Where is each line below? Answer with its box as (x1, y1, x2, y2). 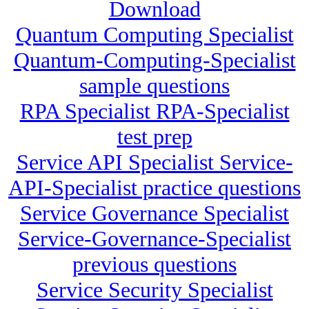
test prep (117, 124, 192, 150)
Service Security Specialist (36, 277, 273, 303)
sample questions (79, 73, 230, 99)
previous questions (72, 252, 237, 277)
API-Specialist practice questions (8, 175, 301, 201)
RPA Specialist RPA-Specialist (19, 99, 290, 124)
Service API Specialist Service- (16, 150, 293, 175)
